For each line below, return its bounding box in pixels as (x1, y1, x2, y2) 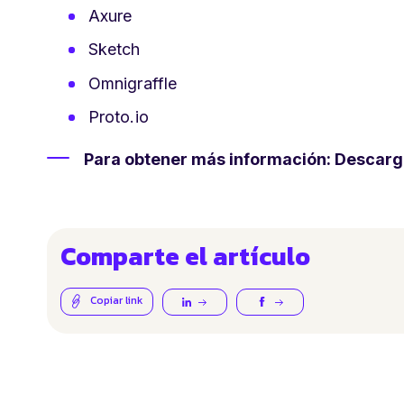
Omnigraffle (87, 73, 178, 93)
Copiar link (90, 292, 142, 309)
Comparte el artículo (60, 237, 310, 275)
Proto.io (87, 107, 149, 126)
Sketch (87, 40, 141, 59)
